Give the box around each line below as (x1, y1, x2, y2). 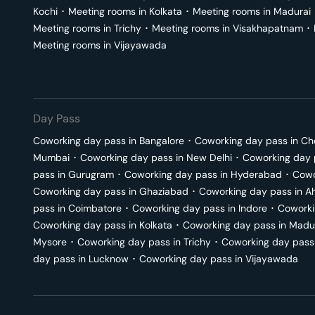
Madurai (274, 5, 311, 18)
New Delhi (186, 151, 232, 164)
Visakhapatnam (233, 22, 303, 34)
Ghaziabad (139, 185, 188, 198)
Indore (238, 202, 267, 214)
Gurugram (68, 168, 114, 181)
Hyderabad (231, 168, 282, 181)
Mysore (33, 236, 67, 248)
